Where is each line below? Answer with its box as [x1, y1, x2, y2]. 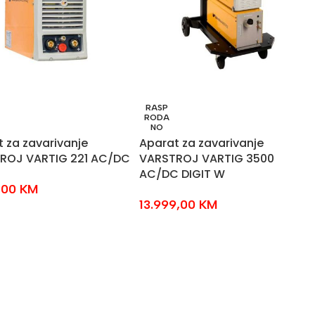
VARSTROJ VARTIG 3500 [139, 150, 274, 167]
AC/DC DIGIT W [139, 166, 225, 182]
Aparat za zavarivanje [139, 135, 264, 151]
